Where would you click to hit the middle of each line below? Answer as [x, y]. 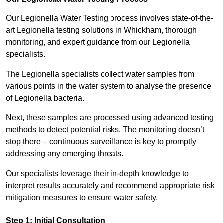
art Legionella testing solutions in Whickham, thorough [101, 30]
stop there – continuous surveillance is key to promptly [101, 142]
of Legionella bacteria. [46, 98]
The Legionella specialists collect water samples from [100, 74]
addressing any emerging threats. [66, 154]
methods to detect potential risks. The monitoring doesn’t [105, 130]
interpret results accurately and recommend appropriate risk [110, 186]
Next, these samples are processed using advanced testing [110, 118]
